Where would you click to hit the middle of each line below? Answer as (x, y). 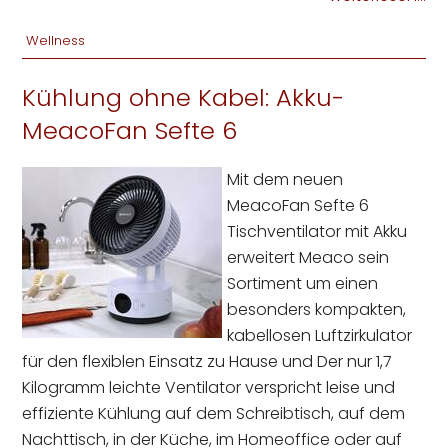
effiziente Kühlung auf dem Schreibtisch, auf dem (214, 413)
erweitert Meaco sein (308, 257)
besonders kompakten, (317, 309)
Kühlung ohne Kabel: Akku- (183, 97)
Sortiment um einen (303, 283)
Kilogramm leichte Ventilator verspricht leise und (209, 387)
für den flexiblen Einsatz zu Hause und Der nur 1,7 (207, 361)
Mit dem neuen (285, 179)
